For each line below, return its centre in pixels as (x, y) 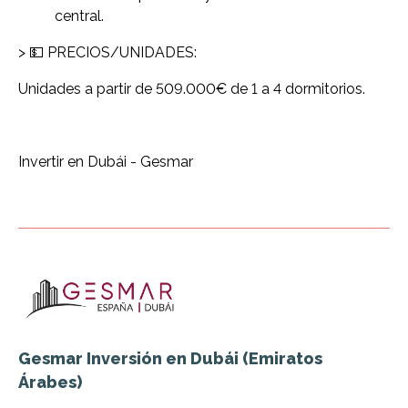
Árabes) (50, 382)
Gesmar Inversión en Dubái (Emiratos (170, 358)
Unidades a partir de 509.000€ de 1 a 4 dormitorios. (192, 88)
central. (79, 15)
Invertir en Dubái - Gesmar (106, 161)
